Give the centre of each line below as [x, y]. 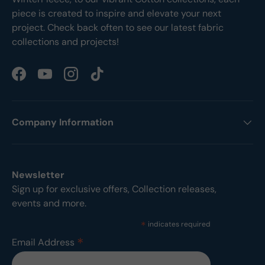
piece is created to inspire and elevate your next [117, 14]
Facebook [39, 80]
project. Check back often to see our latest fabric [118, 28]
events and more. [49, 203]
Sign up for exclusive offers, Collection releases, [114, 189]
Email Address [44, 243]
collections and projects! [65, 42]
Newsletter [38, 175]
